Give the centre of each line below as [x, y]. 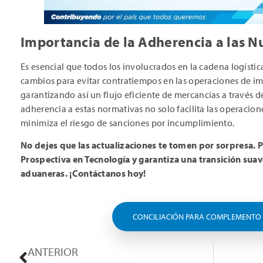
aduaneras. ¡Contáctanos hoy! [83, 173]
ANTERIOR [53, 252]
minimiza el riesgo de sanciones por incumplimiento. [128, 122]
